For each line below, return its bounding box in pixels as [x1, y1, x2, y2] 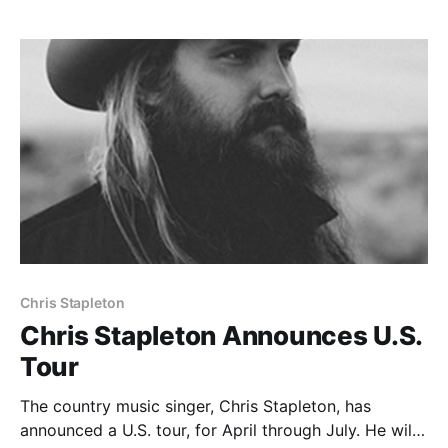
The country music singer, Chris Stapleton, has [20, 395, 371, 416]
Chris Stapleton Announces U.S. [20, 319, 423, 351]
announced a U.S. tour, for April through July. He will [20, 419, 416, 440]
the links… [20, 12, 96, 33]
